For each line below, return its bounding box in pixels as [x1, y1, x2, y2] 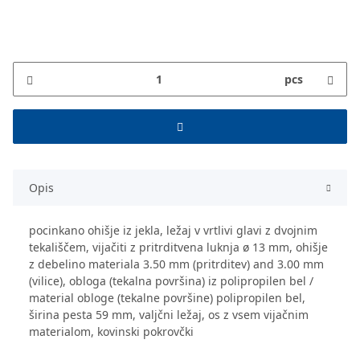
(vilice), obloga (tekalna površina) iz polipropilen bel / [29, 272, 313, 288]
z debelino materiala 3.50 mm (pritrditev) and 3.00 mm [29, 256, 324, 272]
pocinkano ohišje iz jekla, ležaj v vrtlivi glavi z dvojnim [29, 222, 317, 238]
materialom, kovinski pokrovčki [29, 323, 194, 339]
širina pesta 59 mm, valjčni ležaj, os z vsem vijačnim [29, 306, 309, 322]
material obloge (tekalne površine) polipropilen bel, [29, 289, 305, 305]
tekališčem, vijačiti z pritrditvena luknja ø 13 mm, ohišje [29, 239, 328, 255]
